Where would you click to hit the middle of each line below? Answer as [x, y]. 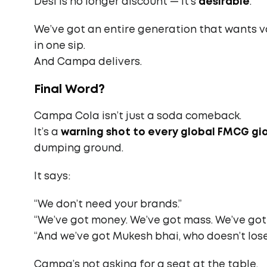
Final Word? [69, 89]
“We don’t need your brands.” [108, 205]
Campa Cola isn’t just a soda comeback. [138, 117]
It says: [52, 177]
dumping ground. [79, 149]
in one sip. [60, 46]
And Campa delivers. [88, 62]
